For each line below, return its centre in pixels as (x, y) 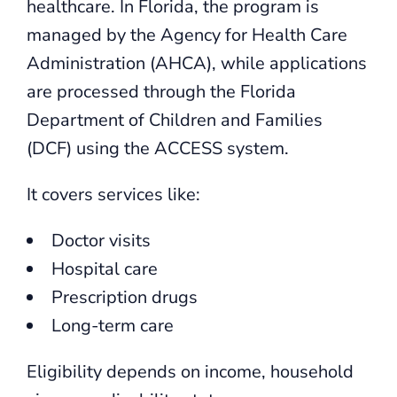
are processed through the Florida (161, 91)
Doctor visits (101, 240)
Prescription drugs (125, 297)
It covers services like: (113, 194)
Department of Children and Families (175, 120)
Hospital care (105, 269)
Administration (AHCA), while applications (197, 63)
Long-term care (113, 325)
